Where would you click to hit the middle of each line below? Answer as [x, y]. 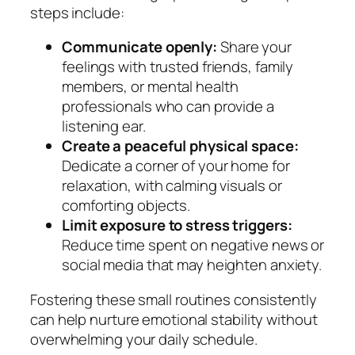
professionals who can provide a [168, 107]
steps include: [77, 12]
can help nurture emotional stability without [174, 319]
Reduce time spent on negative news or [193, 245]
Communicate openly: [140, 47]
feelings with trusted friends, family [178, 67]
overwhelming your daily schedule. [144, 339]
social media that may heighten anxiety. [192, 265]
